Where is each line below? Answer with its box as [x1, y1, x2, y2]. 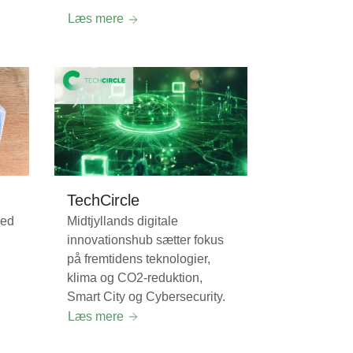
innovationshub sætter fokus [67, 232, 224, 247]
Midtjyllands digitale [67, 214, 178, 228]
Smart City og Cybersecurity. [67, 289, 225, 303]
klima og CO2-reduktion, [67, 270, 203, 284]
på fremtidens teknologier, [67, 251, 210, 266]
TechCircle [67, 191, 139, 209]
